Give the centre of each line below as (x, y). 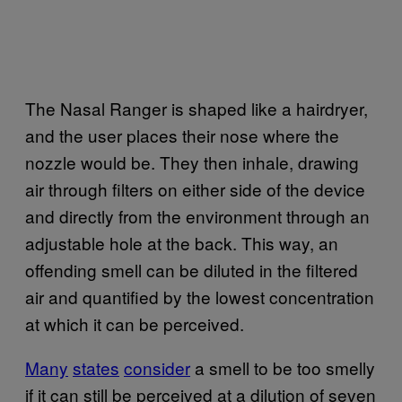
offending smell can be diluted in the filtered (192, 269)
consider (157, 367)
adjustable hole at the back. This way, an (182, 242)
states (96, 367)
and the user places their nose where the (182, 135)
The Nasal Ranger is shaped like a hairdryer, (197, 108)
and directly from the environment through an (197, 215)
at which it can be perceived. (135, 323)
